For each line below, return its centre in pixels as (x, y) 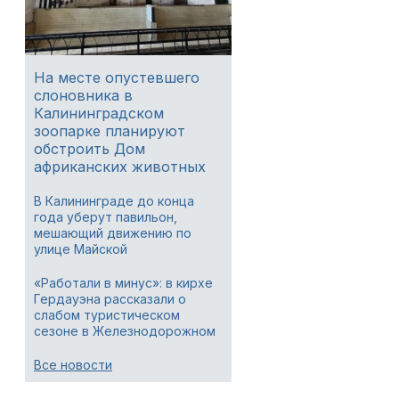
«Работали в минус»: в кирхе (123, 283)
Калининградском (99, 113)
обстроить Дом (90, 149)
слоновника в (83, 95)
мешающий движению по (113, 233)
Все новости (73, 365)
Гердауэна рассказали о (110, 299)
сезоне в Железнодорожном (125, 331)
